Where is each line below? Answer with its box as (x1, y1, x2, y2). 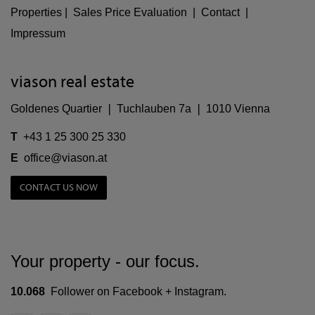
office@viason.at (24, 152, 107, 165)
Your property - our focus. (11, 252, 200, 271)
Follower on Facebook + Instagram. (45, 285, 226, 298)
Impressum (11, 27, 65, 40)
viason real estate (11, 72, 134, 92)
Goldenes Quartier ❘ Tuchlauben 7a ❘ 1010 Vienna (11, 103, 270, 115)
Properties (11, 6, 62, 19)
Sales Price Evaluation (73, 6, 187, 19)
